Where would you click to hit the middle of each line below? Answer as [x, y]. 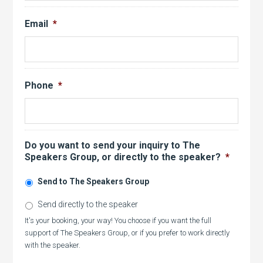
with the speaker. [53, 245]
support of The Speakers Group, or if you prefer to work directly [127, 233]
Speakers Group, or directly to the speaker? [123, 157]
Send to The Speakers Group [94, 181]
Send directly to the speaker [88, 204]
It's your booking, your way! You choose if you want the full [118, 220]
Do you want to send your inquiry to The [113, 145]
